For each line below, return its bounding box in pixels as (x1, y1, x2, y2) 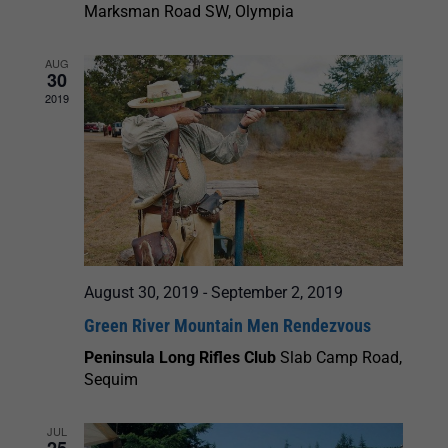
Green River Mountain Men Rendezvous (84, 314, 371, 336)
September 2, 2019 (211, 282, 343, 302)
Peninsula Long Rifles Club (84, 347, 280, 367)
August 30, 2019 (84, 282, 199, 302)
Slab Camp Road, (280, 347, 402, 367)
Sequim (84, 369, 138, 389)
